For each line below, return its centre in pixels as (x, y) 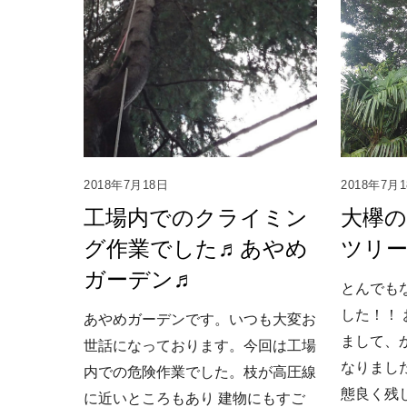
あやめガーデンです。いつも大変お (200, 319)
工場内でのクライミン (196, 217)
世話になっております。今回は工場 (200, 345)
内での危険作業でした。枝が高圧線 (200, 372)
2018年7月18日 (126, 184)
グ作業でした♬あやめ (196, 248)
